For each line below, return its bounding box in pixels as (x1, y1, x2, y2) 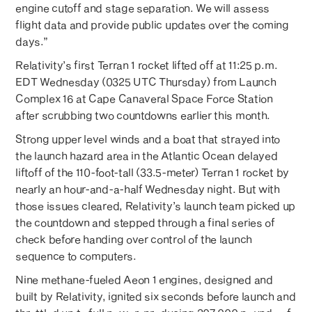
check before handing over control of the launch (15, 233, 252, 246)
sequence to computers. (15, 249, 136, 263)
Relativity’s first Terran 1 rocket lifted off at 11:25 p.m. (15, 58, 278, 72)
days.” (15, 35, 48, 48)
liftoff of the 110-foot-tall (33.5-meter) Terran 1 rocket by (15, 166, 289, 179)
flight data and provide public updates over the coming (15, 18, 289, 31)
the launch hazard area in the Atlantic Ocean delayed (15, 149, 278, 162)
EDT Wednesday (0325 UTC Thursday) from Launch (15, 75, 276, 88)
